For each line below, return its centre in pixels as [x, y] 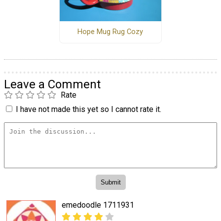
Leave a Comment [52, 84]
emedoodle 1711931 [98, 205]
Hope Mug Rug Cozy [110, 32]
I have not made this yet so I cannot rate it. [89, 109]
